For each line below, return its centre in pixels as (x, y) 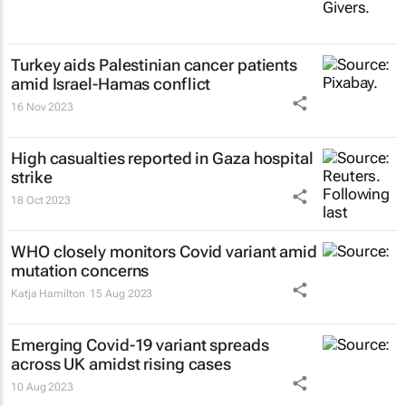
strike (32, 177)
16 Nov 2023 (42, 106)
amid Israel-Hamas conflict (111, 83)
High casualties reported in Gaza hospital (162, 158)
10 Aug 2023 (42, 387)
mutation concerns (80, 270)
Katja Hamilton (48, 293)
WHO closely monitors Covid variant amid (164, 251)
